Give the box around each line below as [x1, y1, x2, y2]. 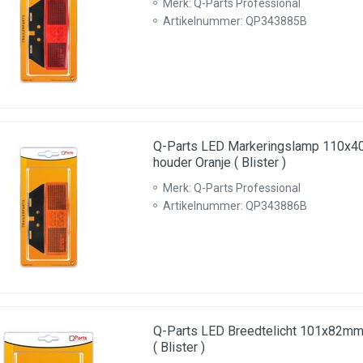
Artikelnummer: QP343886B [163, 199, 307, 212]
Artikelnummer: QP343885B [163, 15, 307, 28]
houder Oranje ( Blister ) [153, 155, 286, 170]
